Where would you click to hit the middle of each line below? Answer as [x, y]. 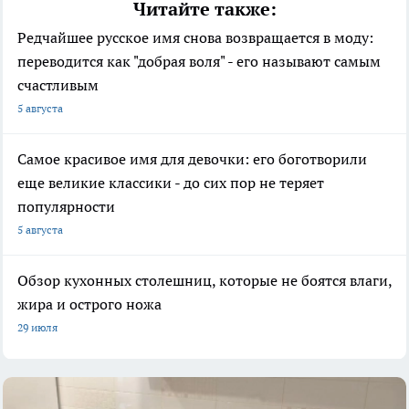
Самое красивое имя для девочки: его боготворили [192, 158]
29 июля [37, 327]
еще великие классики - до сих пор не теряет [171, 182]
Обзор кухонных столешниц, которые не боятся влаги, [204, 280]
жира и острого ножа [89, 304]
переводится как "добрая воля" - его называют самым [199, 61]
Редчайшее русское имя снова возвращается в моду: [195, 37]
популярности [66, 206]
